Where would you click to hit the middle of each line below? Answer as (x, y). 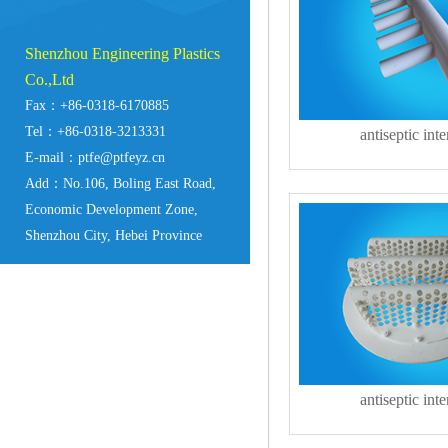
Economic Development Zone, (111, 210)
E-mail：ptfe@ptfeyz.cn (95, 158)
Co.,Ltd (49, 80)
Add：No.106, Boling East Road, (120, 184)
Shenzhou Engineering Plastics (122, 54)
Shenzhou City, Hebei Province (113, 236)
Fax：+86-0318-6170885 (97, 106)
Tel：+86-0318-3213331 (95, 132)
